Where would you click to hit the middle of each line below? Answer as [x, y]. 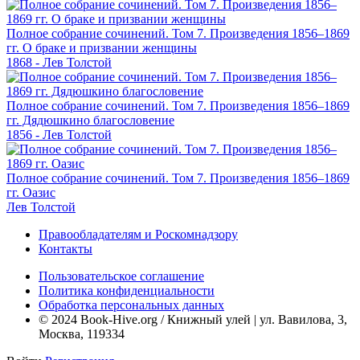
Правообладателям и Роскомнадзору [138, 234]
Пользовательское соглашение [121, 276]
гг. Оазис [31, 192]
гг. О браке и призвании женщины [102, 47]
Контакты [65, 248]
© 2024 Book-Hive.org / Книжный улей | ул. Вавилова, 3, [193, 319]
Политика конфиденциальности [127, 290]
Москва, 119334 [82, 333]
